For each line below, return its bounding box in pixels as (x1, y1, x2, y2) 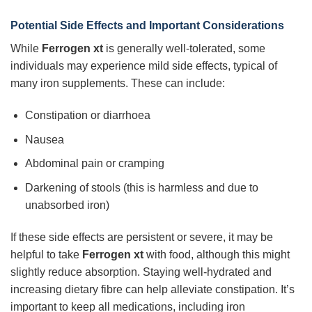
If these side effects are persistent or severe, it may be (10, 231, 273, 243)
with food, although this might (143, 248, 290, 260)
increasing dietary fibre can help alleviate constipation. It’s (10, 283, 295, 295)
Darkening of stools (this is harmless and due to (24, 181, 258, 194)
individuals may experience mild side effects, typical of (10, 60, 277, 72)
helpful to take (10, 248, 82, 260)
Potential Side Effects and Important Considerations (10, 19, 284, 32)
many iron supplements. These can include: (10, 77, 225, 90)
